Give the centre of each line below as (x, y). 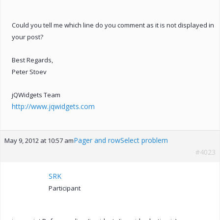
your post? (27, 37)
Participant (65, 188)
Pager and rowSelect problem (121, 140)
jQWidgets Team (36, 95)
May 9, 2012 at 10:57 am (39, 140)
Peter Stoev (29, 71)
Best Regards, (32, 60)
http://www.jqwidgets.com (53, 106)
